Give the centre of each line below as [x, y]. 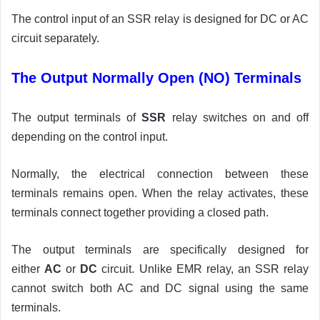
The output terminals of [77, 118]
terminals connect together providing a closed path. [140, 213]
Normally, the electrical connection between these [160, 174]
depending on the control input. [90, 137]
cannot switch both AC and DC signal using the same [160, 289]
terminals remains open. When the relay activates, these [160, 194]
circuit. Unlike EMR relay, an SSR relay [203, 269]
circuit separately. [55, 39]
